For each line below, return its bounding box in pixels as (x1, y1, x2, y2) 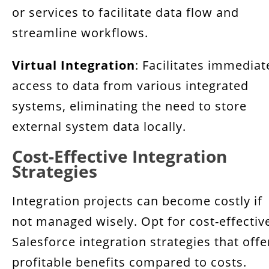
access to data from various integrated (12, 77, 249, 94)
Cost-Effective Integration (12, 145, 227, 168)
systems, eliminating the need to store (12, 98, 247, 114)
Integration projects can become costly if (12, 193, 262, 209)
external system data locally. (12, 118, 186, 134)
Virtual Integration (12, 57, 135, 73)
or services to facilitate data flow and (12, 4, 239, 20)
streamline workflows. (12, 25, 148, 41)
